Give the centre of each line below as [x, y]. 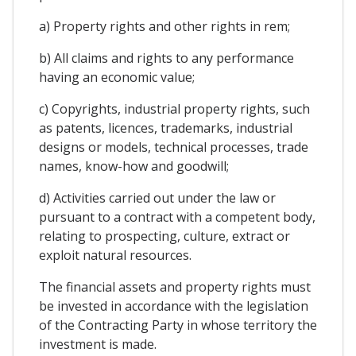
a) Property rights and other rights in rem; [164, 27]
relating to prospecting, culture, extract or [164, 236]
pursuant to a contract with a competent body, [177, 217]
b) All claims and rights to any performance [166, 58]
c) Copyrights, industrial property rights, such [174, 109]
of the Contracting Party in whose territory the [178, 325]
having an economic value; [117, 77]
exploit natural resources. [115, 255]
